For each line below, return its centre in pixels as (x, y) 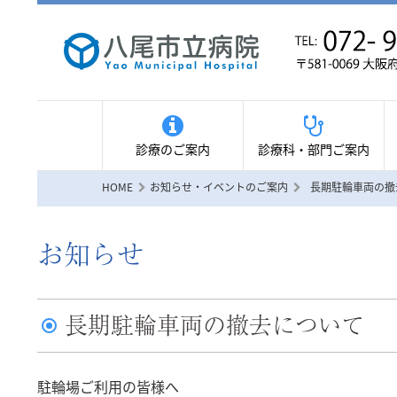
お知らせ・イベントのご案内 (219, 187)
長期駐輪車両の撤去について (215, 325)
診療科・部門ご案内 (314, 149)
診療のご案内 (173, 149)
